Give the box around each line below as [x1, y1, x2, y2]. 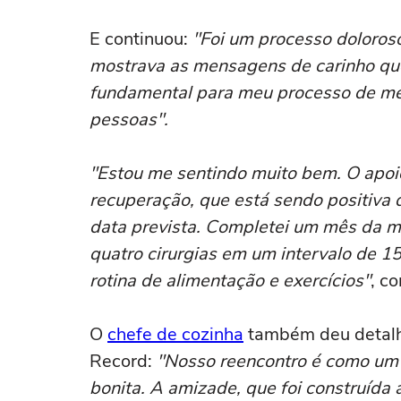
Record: [90, 349, 157, 373]
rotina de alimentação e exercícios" [90, 269, 371, 293]
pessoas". [90, 107, 168, 132]
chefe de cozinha [107, 322, 243, 346]
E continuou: [90, 27, 192, 51]
